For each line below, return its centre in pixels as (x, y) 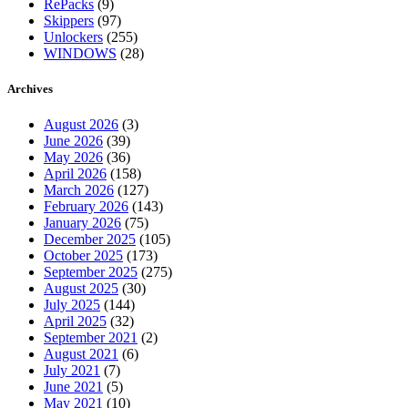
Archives (30, 88)
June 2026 (73, 141)
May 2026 (73, 158)
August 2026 (81, 125)
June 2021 (73, 387)
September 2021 (91, 338)
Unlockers (73, 36)
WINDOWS (80, 53)
